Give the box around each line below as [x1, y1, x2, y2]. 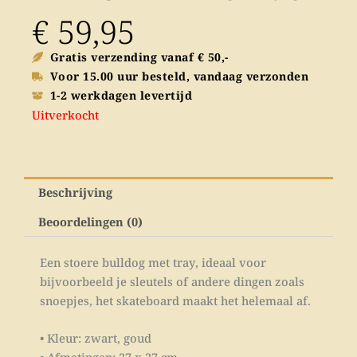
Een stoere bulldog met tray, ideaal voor [40, 253, 266, 270]
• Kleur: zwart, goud [40, 329, 151, 346]
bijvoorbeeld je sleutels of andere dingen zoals [40, 273, 304, 289]
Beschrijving [37, 183, 112, 200]
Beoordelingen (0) [37, 213, 143, 229]
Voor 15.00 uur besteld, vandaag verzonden [49, 69, 309, 84]
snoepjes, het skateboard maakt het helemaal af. [40, 292, 311, 308]
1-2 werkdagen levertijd [49, 88, 193, 104]
